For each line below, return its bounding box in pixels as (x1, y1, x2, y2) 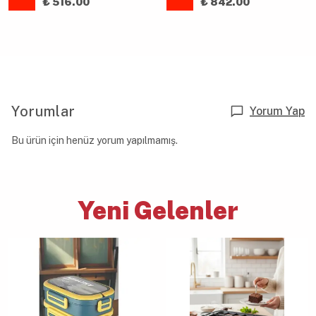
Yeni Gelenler (78, 196, 238, 225)
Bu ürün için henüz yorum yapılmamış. (11, 135, 178, 146)
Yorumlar (11, 103, 75, 120)
